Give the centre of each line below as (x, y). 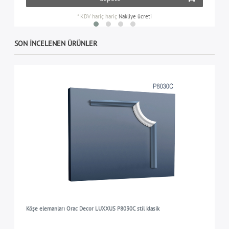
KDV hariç (92, 17)
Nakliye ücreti (135, 17)
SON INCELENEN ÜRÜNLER (56, 44)
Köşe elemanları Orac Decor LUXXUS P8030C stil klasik (93, 209)
